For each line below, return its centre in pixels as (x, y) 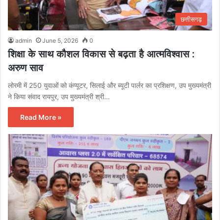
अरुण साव (26, 68)
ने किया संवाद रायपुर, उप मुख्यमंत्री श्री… (59, 96)
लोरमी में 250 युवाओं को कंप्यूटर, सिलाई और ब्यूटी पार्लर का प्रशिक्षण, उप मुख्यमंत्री (110, 85)
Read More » (41, 117)
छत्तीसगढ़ (191, 19)
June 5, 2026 (60, 40)
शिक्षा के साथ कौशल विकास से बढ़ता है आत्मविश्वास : (101, 54)
